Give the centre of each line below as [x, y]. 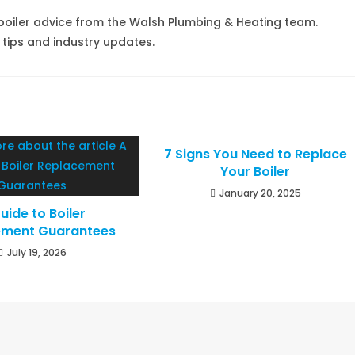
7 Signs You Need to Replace [255, 154]
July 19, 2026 [36, 252]
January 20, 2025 [260, 193]
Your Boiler [256, 172]
